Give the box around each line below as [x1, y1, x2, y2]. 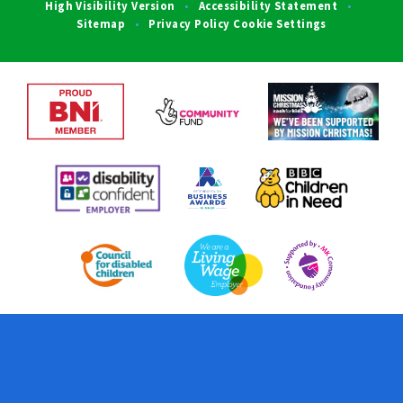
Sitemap [76, 16, 126, 31]
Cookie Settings [233, 16, 327, 31]
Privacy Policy [148, 16, 230, 31]
